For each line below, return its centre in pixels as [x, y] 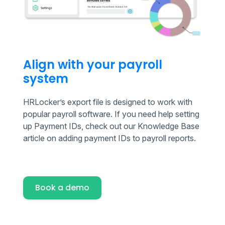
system [46, 78]
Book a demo [62, 187]
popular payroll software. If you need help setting [111, 114]
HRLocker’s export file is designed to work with [108, 102]
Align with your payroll [93, 64]
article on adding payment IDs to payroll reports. [109, 138]
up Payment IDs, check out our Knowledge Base [111, 126]
